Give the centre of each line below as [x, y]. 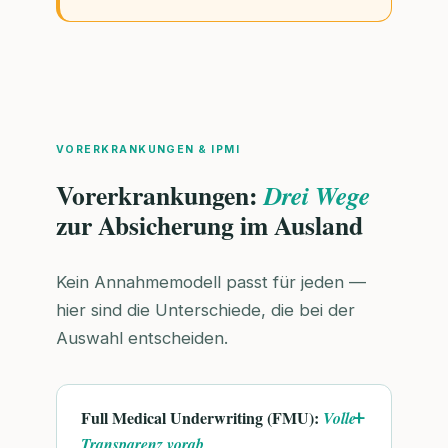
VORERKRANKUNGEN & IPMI [148, 150]
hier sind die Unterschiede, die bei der [205, 310]
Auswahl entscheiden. [142, 338]
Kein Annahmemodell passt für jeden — [211, 282]
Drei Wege [317, 194]
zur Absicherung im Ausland [209, 224]
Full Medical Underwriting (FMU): [202, 418]
